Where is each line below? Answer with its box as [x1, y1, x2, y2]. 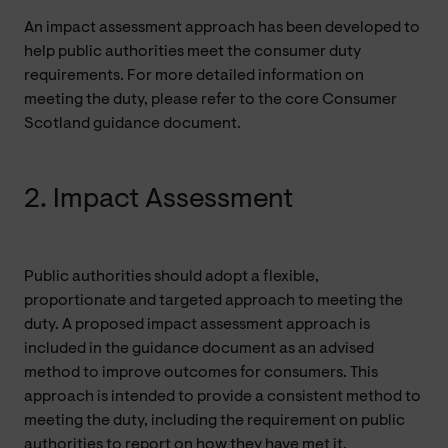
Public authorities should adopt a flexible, [24, 268, 319, 285]
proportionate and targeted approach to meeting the [24, 292, 403, 309]
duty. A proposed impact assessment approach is [24, 316, 370, 333]
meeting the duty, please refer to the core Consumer [24, 91, 397, 108]
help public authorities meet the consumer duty [24, 43, 361, 60]
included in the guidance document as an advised [24, 340, 374, 357]
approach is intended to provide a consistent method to [24, 388, 421, 405]
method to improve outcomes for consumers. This [24, 364, 378, 381]
